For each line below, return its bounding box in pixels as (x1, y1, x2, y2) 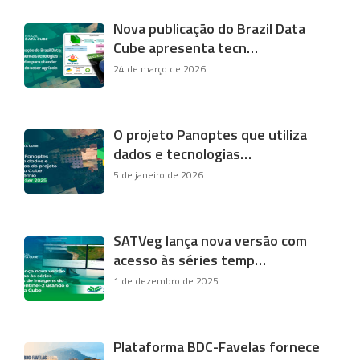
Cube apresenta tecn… (113, 36, 259, 59)
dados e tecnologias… (113, 142, 252, 165)
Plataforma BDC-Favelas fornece (113, 336, 321, 358)
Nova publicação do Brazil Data (113, 17, 306, 39)
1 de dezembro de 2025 (113, 273, 219, 289)
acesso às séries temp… (113, 249, 267, 272)
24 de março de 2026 (113, 60, 207, 76)
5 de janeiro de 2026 (113, 166, 204, 182)
